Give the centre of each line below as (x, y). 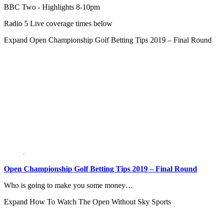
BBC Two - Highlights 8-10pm (52, 7)
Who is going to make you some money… (69, 185)
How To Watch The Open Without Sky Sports (100, 201)
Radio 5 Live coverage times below (58, 23)
